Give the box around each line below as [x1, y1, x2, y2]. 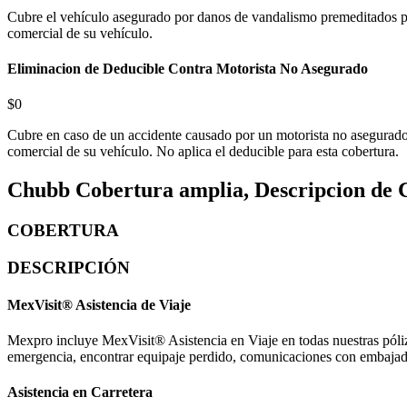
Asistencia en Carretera [7, 384, 153, 401]
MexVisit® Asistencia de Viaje [7, 296, 191, 313]
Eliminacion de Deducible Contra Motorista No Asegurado [7, 60, 368, 76]
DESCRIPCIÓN [7, 257, 130, 277]
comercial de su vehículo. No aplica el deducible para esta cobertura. [7, 144, 399, 160]
